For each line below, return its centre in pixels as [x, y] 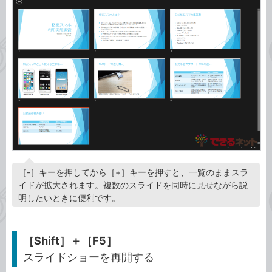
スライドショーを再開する [89, 257]
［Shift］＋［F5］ [70, 241]
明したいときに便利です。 [69, 198]
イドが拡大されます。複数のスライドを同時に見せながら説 [133, 185]
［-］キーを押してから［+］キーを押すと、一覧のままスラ [133, 172]
